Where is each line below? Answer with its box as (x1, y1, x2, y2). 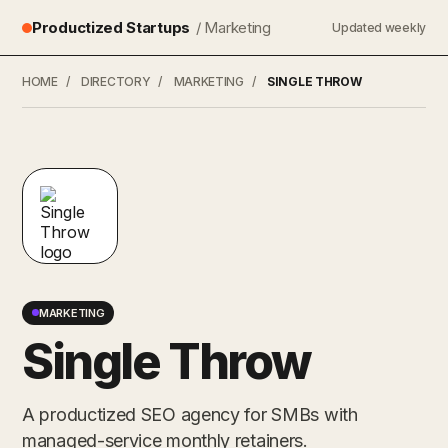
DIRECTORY (81, 74, 151, 89)
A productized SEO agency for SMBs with (22, 403, 358, 425)
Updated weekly (332, 20, 426, 35)
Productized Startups (32, 18, 190, 37)
